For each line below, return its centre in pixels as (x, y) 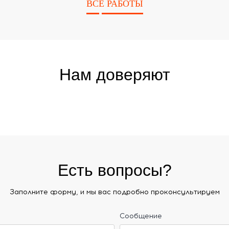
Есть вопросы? (114, 170)
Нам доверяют (114, 74)
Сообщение (141, 216)
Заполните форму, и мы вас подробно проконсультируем (114, 192)
